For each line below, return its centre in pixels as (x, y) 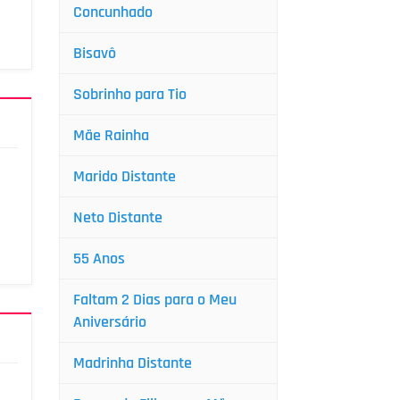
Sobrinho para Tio (130, 94)
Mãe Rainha (111, 135)
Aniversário (110, 322)
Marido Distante (125, 176)
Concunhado (113, 12)
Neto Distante (118, 217)
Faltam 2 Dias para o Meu (155, 300)
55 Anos (99, 258)
